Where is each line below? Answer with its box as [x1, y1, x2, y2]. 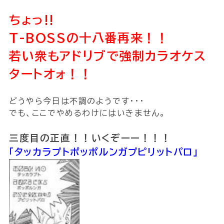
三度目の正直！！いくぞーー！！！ [8, 133, 171, 142]
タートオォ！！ [8, 67, 92, 80]
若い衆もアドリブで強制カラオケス [8, 49, 206, 62]
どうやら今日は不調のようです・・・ [8, 96, 144, 105]
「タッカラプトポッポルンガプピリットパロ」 [8, 147, 198, 156]
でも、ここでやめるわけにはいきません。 [8, 108, 166, 117]
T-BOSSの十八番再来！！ [8, 31, 169, 44]
